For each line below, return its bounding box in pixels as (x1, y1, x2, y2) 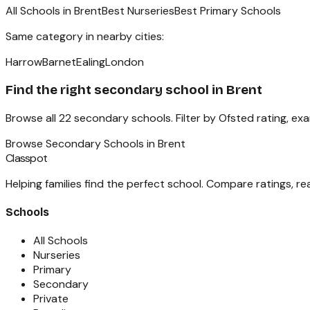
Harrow (6, 55, 42, 70)
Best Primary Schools (174, 3, 281, 19)
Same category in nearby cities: (6, 29, 164, 44)
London (105, 55, 144, 70)
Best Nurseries (102, 3, 174, 19)
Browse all (6, 110, 59, 125)
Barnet (42, 55, 76, 70)
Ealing (76, 55, 105, 70)
